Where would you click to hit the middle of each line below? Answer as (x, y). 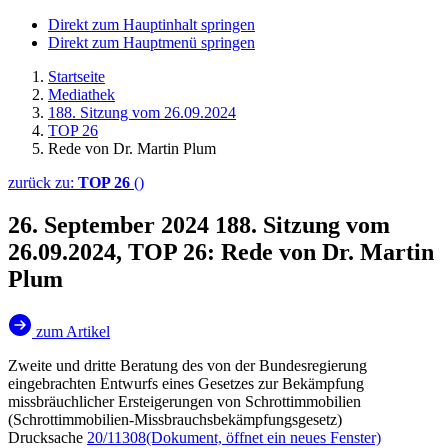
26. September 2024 (111, 224)
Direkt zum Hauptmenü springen (151, 42)
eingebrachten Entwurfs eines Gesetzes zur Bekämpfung (186, 383)
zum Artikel (73, 331)
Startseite (76, 76)
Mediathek (81, 94)
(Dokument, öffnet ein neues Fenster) (263, 437)
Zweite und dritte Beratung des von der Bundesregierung (187, 365)
